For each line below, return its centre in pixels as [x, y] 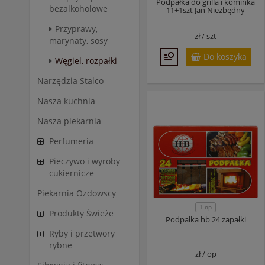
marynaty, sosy [78, 41]
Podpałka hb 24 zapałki [206, 219]
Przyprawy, [76, 29]
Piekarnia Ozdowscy [77, 193]
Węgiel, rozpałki [86, 61]
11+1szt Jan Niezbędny [206, 10]
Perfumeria [71, 141]
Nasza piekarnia [69, 121]
